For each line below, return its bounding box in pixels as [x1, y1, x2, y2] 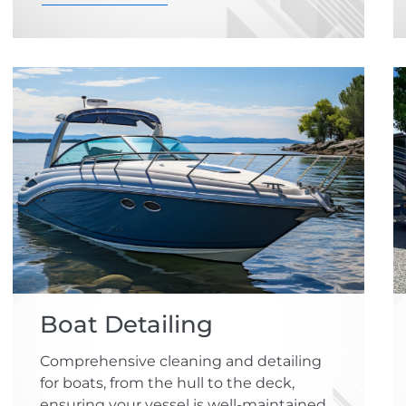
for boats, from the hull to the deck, [39, 374, 295, 392]
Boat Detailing [39, 310, 213, 340]
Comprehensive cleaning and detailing [39, 353, 322, 371]
